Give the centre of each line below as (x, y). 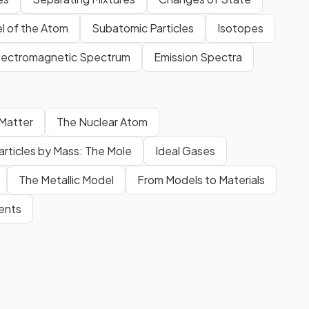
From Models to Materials (201, 179)
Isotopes (240, 28)
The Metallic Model (66, 179)
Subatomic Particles (143, 28)
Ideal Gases (185, 150)
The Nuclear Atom (102, 121)
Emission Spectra (198, 57)
